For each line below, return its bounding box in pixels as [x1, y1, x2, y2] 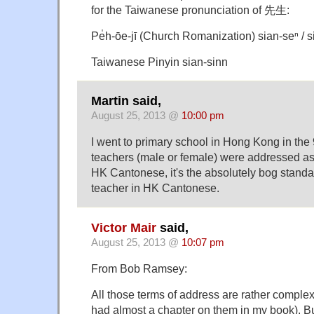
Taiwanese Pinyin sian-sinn [91, 55, 228, 68]
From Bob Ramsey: [91, 261, 187, 275]
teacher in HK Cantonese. [91, 182, 219, 195]
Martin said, [91, 94, 161, 109]
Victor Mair [91, 220, 156, 235]
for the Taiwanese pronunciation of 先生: [91, 3, 289, 16]
